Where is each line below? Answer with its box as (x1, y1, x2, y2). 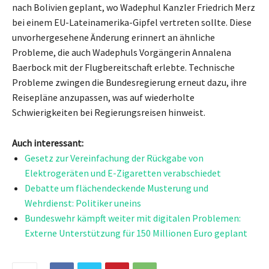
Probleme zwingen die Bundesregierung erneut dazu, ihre (12, 76, 247, 88)
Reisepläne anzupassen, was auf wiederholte (12, 91, 195, 103)
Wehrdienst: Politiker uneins (25, 196, 141, 209)
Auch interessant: (12, 136, 83, 149)
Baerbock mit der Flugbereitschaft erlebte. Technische (12, 61, 235, 73)
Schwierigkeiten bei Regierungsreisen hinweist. (12, 106, 205, 118)
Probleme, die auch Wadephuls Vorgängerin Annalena (12, 46, 231, 58)
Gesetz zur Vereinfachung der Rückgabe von (25, 151, 204, 164)
